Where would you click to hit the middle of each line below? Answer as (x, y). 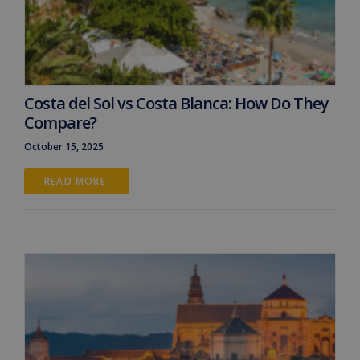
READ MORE (77, 181)
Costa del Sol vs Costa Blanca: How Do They (176, 103)
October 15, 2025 (64, 146)
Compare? (60, 122)
